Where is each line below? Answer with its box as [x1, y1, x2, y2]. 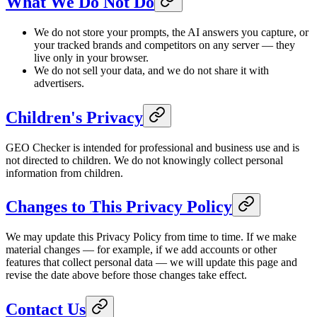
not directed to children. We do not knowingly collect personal [6, 154, 283, 166]
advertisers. [34, 76, 84, 89]
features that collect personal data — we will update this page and [6, 256, 297, 269]
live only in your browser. [34, 51, 149, 64]
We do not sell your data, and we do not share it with [34, 64, 269, 76]
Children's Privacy [6, 108, 143, 127]
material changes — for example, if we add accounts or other [6, 243, 277, 256]
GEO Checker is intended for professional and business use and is [6, 141, 299, 154]
